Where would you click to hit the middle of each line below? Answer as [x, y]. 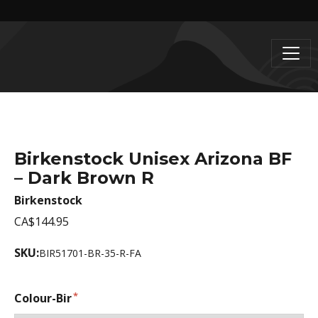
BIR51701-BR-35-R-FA [90, 253]
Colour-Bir [43, 298]
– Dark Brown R [84, 178]
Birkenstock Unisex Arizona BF [153, 159]
